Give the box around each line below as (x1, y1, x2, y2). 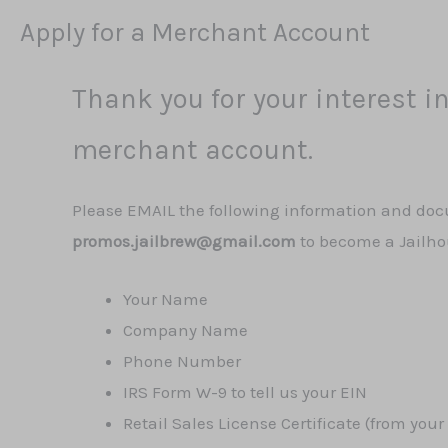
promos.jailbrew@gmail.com (72, 230, 296, 251)
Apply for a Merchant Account (20, 17, 370, 48)
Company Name (123, 320, 248, 341)
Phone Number (123, 351, 241, 372)
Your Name (123, 289, 208, 310)
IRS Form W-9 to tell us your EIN (123, 382, 367, 403)
